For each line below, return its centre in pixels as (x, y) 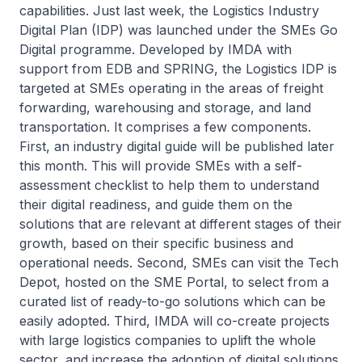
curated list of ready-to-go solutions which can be (173, 301)
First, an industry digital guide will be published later (177, 146)
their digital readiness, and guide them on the (156, 204)
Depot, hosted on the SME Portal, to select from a (174, 282)
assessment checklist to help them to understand (169, 185)
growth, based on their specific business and (156, 243)
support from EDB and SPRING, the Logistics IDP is (178, 69)
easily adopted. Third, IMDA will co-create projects (175, 321)
